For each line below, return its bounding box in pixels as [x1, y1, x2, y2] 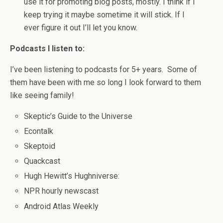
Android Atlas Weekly [24, 201, 99, 211]
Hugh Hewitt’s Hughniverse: [24, 171, 120, 181]
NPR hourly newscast [24, 186, 99, 196]
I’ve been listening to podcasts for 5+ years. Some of [10, 64, 197, 74]
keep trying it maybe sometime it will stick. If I [24, 9, 185, 19]
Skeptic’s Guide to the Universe [24, 111, 133, 121]
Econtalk [24, 126, 54, 136]
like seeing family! [10, 90, 74, 100]
